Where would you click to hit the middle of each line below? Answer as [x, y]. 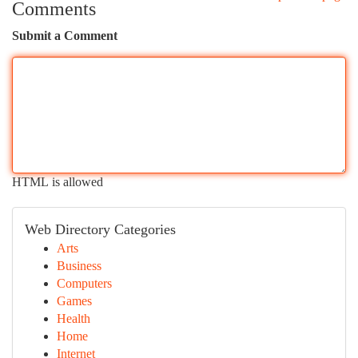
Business [79, 266]
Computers [84, 283]
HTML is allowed [58, 182]
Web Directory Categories [100, 229]
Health [74, 318]
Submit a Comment [65, 36]
